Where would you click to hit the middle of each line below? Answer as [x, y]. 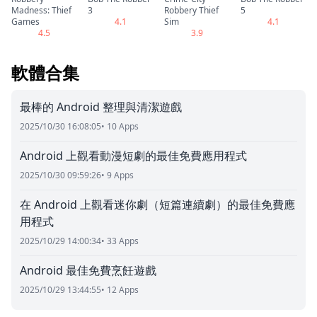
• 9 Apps [117, 175]
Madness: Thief [41, 10]
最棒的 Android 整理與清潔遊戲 [101, 106]
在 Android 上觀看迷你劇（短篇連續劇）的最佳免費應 [157, 204]
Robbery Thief [191, 10]
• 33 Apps [120, 241]
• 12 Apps [120, 289]
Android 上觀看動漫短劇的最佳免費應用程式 [133, 155]
